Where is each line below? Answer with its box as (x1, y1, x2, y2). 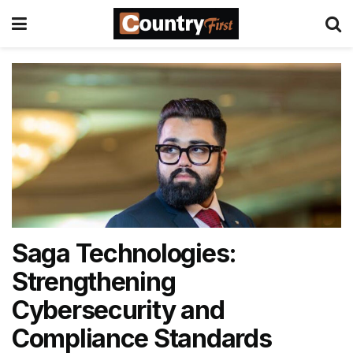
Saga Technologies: (12, 238, 236, 269)
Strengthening (12, 266, 176, 297)
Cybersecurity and (12, 295, 225, 325)
